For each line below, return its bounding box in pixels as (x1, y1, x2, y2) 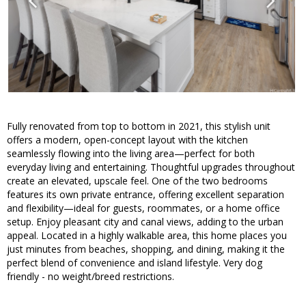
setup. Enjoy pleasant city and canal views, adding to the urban (7, 215, 283, 229)
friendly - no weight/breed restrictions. (7, 270, 174, 283)
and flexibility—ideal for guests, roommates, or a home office (7, 201, 280, 215)
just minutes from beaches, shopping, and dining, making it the (7, 242, 285, 256)
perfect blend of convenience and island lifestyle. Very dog (7, 256, 262, 270)
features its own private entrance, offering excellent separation (7, 188, 284, 201)
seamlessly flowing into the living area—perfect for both (7, 147, 255, 161)
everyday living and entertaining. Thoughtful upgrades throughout (7, 161, 295, 174)
